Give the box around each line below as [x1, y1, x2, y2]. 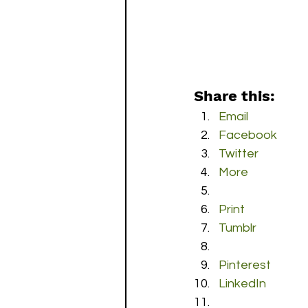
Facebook [219, 128, 277, 142]
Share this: [194, 87, 275, 104]
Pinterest [219, 258, 271, 272]
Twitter [219, 146, 258, 160]
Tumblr [219, 221, 256, 234]
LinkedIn [219, 276, 266, 290]
